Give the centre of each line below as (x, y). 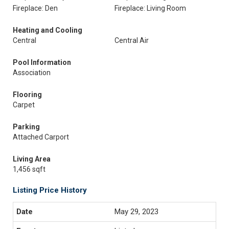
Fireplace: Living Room (150, 8)
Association (32, 73)
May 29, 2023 (136, 212)
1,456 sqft (29, 169)
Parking (26, 127)
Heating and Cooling (48, 30)
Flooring (27, 95)
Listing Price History (50, 190)
